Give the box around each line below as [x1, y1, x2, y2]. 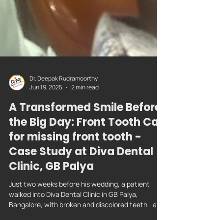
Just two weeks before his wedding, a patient [9, 204, 150, 213]
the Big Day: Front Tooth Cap [9, 139, 166, 154]
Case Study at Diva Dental [9, 168, 153, 184]
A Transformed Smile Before [9, 124, 161, 139]
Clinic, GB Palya [9, 183, 94, 198]
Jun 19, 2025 [29, 108, 62, 116]
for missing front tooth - [9, 154, 141, 169]
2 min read [71, 108, 99, 116]
